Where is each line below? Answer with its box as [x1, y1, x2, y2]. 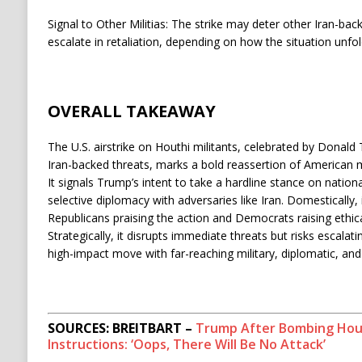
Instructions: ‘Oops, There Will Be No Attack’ [47, 335, 326, 354]
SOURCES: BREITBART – [47, 319, 196, 338]
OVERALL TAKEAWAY [47, 100, 216, 123]
